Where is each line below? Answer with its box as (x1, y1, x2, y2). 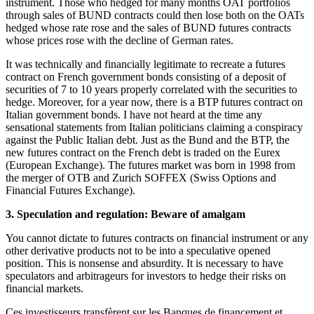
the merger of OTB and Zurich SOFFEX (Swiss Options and (6, 172, 276, 184)
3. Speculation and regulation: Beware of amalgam (6, 208, 245, 221)
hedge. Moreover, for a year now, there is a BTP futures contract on (6, 96, 303, 109)
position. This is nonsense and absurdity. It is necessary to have (6, 257, 283, 270)
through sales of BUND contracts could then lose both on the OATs (6, 9, 304, 22)
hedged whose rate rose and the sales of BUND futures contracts (6, 22, 291, 34)
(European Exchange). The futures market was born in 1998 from (6, 159, 295, 172)
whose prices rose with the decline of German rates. (6, 34, 233, 47)
